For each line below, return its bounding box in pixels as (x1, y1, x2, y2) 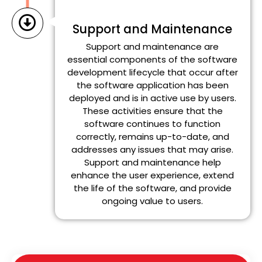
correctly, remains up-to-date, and (75, 130, 229, 143)
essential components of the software (67, 53, 238, 66)
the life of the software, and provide (73, 182, 232, 195)
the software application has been (76, 79, 229, 92)
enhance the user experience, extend (71, 169, 235, 182)
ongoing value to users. (102, 195, 204, 208)
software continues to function (84, 118, 221, 130)
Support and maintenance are (86, 40, 219, 53)
